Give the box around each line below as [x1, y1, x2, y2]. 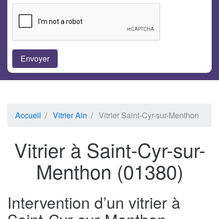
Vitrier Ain [53, 109, 87, 121]
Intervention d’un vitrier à [7, 191, 180, 214]
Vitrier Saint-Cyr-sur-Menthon [99, 109, 199, 121]
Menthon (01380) [36, 157, 183, 185]
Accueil [15, 109, 41, 121]
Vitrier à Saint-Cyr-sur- [14, 135, 205, 164]
